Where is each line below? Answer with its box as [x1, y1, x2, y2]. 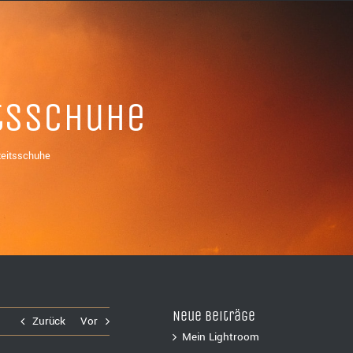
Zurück [32, 314, 66, 329]
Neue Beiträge [173, 307, 256, 325]
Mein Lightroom [182, 329, 260, 344]
